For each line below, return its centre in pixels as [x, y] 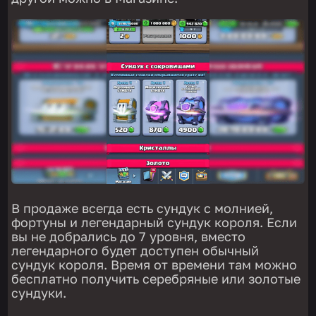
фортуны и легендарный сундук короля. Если [154, 222]
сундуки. [39, 292]
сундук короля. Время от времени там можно [154, 264]
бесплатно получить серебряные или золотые [156, 278]
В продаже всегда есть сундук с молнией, [142, 208]
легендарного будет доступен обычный [135, 250]
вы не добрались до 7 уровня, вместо [129, 236]
